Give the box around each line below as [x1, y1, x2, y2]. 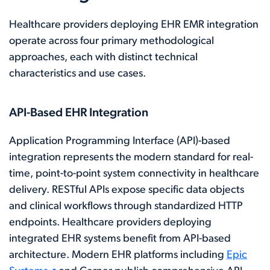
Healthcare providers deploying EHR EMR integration [9, 19, 259, 31]
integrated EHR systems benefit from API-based [9, 233, 231, 245]
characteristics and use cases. [9, 67, 146, 80]
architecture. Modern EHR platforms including [9, 249, 227, 261]
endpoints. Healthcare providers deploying [9, 216, 212, 228]
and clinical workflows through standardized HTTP [9, 200, 243, 212]
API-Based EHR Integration [9, 107, 148, 119]
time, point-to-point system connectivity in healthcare [9, 168, 259, 180]
